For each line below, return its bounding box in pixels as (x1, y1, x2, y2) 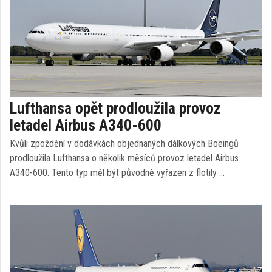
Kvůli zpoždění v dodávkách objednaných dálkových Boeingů (10, 138, 239, 149)
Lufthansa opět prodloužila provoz (10, 99, 221, 117)
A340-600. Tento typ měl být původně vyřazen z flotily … (10, 167, 225, 178)
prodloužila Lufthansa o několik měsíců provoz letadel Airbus (10, 152, 239, 164)
